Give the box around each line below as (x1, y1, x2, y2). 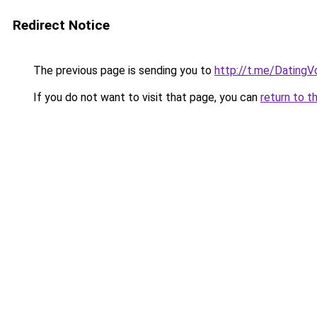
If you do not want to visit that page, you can (30, 91, 260, 104)
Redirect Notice (13, 17, 110, 33)
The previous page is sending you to (30, 64, 214, 77)
